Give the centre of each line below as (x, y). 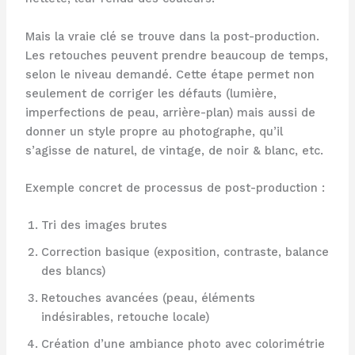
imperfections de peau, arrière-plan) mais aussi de (170, 112)
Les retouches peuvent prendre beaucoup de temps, (176, 55)
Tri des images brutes (104, 225)
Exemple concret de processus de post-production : (175, 187)
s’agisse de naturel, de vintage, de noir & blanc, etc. (174, 150)
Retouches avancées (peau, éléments (148, 298)
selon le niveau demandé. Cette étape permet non (170, 74)
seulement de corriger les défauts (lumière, (151, 93)
